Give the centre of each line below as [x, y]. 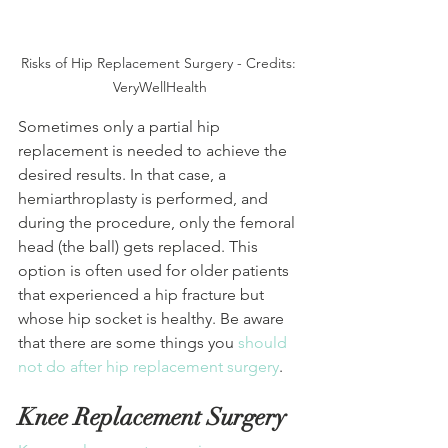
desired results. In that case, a [124, 175]
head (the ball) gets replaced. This [140, 247]
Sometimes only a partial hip [121, 127]
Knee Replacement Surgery [152, 417]
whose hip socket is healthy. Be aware [153, 319]
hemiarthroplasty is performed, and [145, 199]
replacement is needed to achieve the [154, 151]
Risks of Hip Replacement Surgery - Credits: [160, 63]
